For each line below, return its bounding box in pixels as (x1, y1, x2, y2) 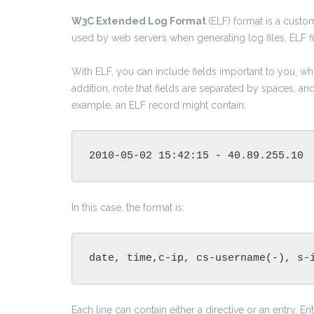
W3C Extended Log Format (71, 15, 208, 27)
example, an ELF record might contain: (71, 100, 246, 111)
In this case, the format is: (71, 202, 184, 214)
